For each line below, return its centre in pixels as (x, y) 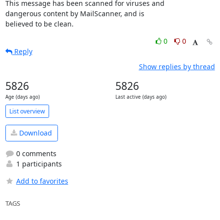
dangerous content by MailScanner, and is (75, 14)
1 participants (38, 164)
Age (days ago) (22, 97)
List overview (27, 111)
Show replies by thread (177, 67)
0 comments (35, 153)
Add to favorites (42, 181)
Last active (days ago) (141, 97)
